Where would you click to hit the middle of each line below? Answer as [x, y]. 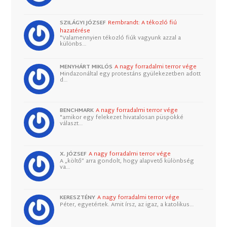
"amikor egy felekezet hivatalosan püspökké [122, 117]
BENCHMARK [77, 110]
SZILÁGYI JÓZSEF [83, 23]
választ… [71, 123]
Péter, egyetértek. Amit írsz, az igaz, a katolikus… [127, 205]
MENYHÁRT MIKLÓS [86, 67]
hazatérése [75, 31]
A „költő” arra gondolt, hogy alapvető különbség [127, 161]
